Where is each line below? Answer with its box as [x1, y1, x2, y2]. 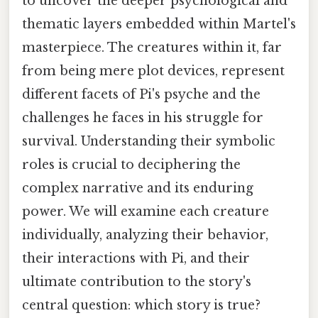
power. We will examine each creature [22, 203, 269, 219]
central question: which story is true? [22, 297, 261, 313]
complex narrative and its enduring [22, 180, 253, 196]
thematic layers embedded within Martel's [22, 16, 296, 32]
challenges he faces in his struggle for [22, 109, 263, 126]
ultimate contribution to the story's [22, 273, 251, 290]
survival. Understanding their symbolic [22, 133, 275, 149]
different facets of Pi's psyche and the [22, 86, 261, 102]
